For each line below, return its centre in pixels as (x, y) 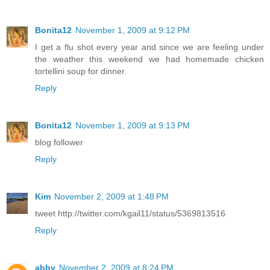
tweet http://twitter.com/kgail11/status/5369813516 (130, 214)
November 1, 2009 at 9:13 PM (133, 126)
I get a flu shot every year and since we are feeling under (149, 47)
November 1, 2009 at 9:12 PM (133, 30)
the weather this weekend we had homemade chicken (149, 59)
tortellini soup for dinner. (81, 71)
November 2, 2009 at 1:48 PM (111, 197)
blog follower (59, 143)
